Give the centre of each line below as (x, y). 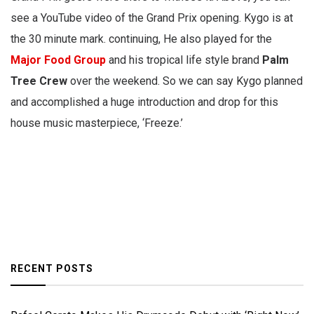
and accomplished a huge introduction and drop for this (144, 102)
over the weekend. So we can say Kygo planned (185, 81)
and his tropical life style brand (184, 60)
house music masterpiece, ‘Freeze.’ (97, 123)
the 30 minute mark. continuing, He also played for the (141, 39)
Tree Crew (39, 81)
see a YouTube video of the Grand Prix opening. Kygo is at (152, 18)
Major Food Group (58, 60)
